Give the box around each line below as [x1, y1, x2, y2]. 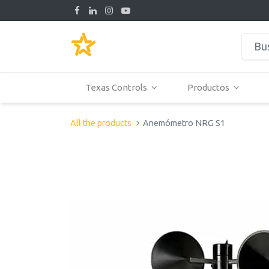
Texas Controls [85, 82, 147, 92]
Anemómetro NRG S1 [143, 118, 226, 128]
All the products [70, 118, 131, 128]
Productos [187, 82, 229, 92]
